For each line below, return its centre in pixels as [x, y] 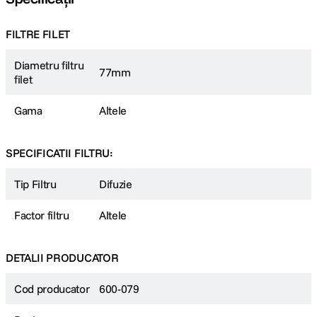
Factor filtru [42, 215]
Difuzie [116, 184]
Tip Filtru [35, 184]
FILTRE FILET [38, 34]
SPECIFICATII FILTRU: [59, 153]
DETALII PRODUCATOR [62, 258]
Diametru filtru [49, 65]
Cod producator [52, 289]
